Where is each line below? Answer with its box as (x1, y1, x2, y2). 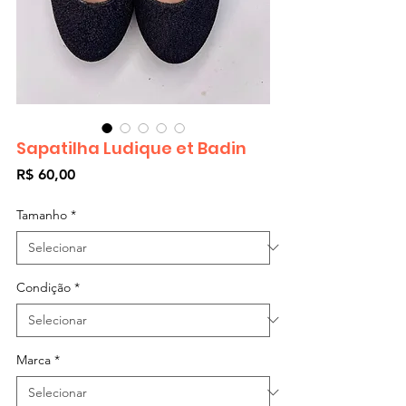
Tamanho (16, 206, 67, 223)
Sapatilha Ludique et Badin (16, 136, 246, 159)
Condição (16, 278, 71, 295)
